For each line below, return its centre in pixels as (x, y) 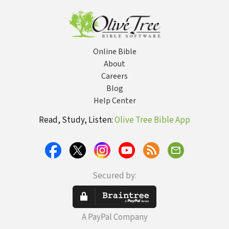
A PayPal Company (114, 217)
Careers (114, 76)
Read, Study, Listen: (77, 120)
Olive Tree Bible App (152, 120)
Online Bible (114, 52)
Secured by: (114, 176)
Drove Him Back (99, 16)
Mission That (94, 7)
